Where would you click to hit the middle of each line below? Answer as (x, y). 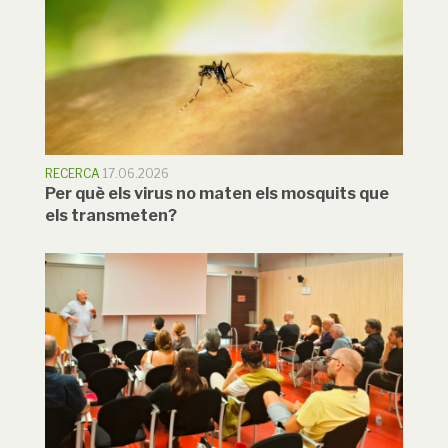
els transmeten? (111, 215)
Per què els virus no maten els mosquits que (217, 193)
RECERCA (72, 173)
